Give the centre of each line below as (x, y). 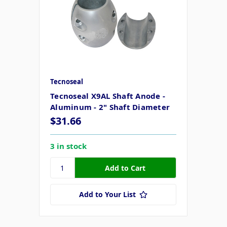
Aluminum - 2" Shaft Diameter (110, 107)
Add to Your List (107, 195)
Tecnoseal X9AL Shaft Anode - (108, 96)
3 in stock (68, 146)
